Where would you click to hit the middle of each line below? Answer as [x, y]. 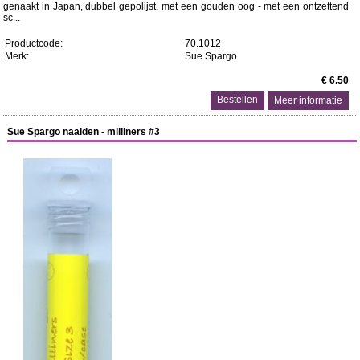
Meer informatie [309, 100]
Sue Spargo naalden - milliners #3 [84, 132]
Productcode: [33, 43]
